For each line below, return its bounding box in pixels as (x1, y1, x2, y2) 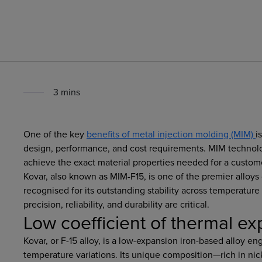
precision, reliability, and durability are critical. (23, 197, 209, 211)
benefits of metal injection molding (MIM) (87, 127, 256, 141)
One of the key (23, 127, 87, 141)
